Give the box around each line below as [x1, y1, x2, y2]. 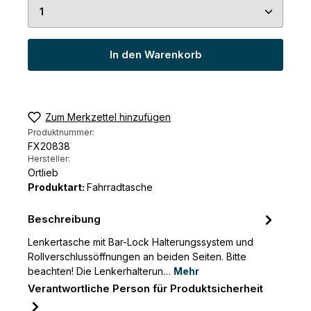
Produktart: [28, 181, 87, 194]
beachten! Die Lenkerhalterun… [28, 265, 174, 278]
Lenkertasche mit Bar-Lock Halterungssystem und [28, 236, 253, 249]
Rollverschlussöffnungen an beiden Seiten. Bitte [28, 251, 246, 263]
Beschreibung [28, 213, 101, 226]
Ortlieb [28, 167, 58, 179]
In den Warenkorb [109, 49, 202, 62]
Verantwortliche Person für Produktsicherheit [28, 283, 263, 296]
